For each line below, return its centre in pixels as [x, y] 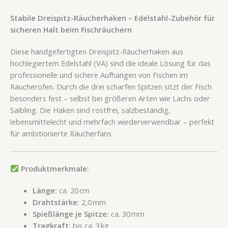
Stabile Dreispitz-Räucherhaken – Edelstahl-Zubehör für [112, 18]
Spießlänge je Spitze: [70, 213]
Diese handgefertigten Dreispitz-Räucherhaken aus [97, 51]
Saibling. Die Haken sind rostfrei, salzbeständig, [90, 110]
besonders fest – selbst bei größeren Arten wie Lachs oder [110, 98]
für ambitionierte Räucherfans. [62, 133]
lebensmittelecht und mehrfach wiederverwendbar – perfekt [112, 121]
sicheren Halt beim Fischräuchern [71, 29]
